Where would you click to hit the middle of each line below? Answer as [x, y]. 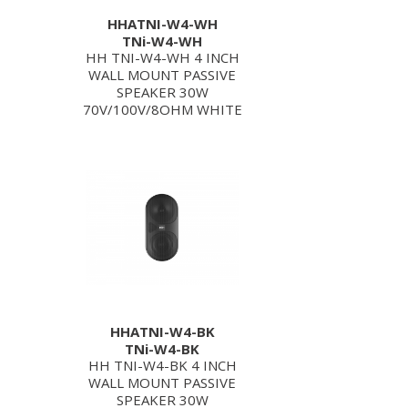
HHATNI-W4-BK [162, 331]
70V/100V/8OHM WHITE [162, 109]
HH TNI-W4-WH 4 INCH [162, 57]
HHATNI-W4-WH [162, 24]
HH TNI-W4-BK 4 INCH [162, 365]
